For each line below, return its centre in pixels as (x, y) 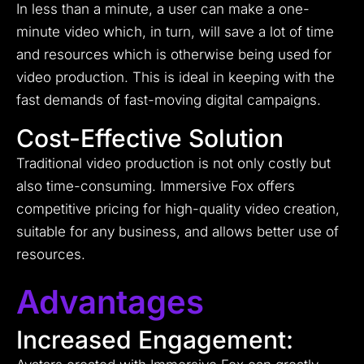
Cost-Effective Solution (150, 139)
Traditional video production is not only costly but (173, 164)
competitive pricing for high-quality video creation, (178, 209)
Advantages (110, 302)
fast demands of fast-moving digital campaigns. (169, 100)
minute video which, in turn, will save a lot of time (175, 32)
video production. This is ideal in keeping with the (175, 78)
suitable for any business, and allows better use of (178, 232)
